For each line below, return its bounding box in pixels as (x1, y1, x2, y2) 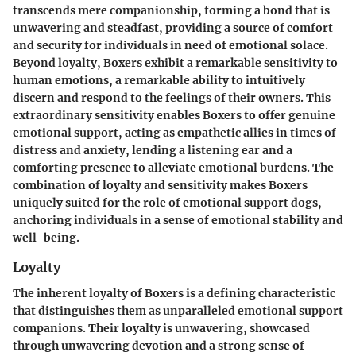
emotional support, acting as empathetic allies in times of (13, 126, 336, 141)
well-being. (13, 230, 79, 246)
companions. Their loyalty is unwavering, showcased (13, 320, 310, 335)
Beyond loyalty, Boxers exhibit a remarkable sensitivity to (13, 56, 338, 71)
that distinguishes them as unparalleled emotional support (13, 303, 343, 318)
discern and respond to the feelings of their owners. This (13, 91, 331, 106)
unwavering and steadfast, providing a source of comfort (13, 21, 333, 36)
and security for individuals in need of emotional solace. (13, 38, 328, 53)
